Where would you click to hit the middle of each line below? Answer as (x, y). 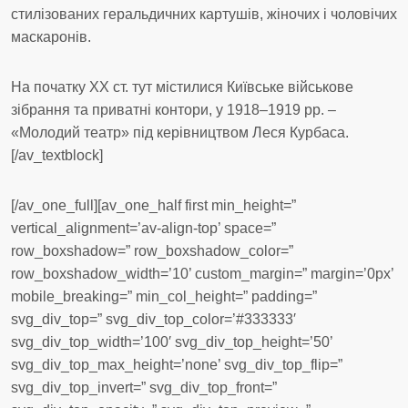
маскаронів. (51, 37)
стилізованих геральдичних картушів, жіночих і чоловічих (204, 14)
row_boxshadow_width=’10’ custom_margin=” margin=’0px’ (202, 274)
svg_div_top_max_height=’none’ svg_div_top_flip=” (177, 365)
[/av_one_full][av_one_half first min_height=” (153, 205)
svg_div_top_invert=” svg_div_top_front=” (144, 388)
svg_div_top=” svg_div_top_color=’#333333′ (153, 319)
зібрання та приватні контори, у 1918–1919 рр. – (173, 110)
